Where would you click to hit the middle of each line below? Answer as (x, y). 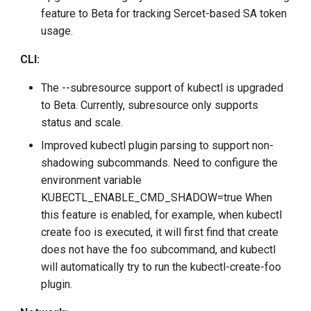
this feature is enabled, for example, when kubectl (162, 215)
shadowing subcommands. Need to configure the (160, 163)
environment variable (92, 180)
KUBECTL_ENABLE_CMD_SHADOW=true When (157, 198)
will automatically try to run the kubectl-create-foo (161, 267)
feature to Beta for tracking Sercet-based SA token (164, 14)
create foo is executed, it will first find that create (160, 233)
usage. (57, 31)
